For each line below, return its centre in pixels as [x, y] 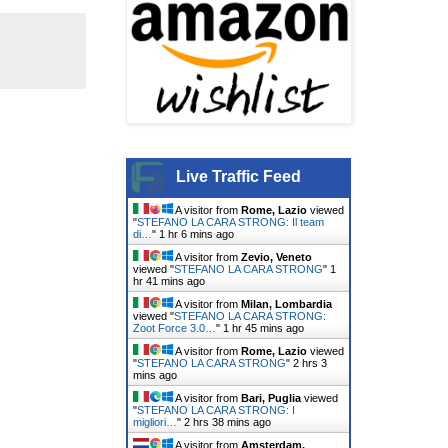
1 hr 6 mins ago [196, 233]
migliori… [155, 421]
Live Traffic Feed [238, 176]
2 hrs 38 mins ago [227, 421]
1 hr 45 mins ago [263, 327]
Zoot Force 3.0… [174, 327]
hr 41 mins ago [169, 280]
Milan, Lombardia [286, 303]
